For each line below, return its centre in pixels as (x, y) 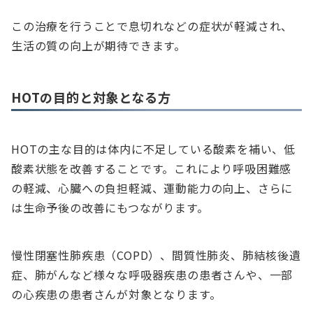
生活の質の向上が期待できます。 (99, 46)
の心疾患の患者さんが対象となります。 (116, 294)
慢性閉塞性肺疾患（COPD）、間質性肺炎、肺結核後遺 (156, 255)
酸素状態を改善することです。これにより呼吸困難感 (152, 169)
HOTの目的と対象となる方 (91, 97)
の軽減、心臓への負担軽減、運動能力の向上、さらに (152, 188)
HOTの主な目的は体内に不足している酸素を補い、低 (153, 149)
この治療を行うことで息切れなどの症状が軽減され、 (152, 26)
